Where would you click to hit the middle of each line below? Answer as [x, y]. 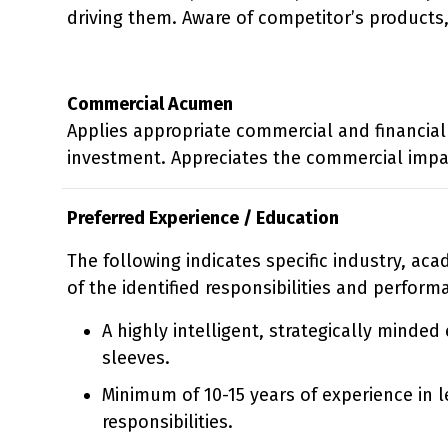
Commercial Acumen [150, 103]
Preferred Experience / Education [203, 217]
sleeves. [136, 357]
